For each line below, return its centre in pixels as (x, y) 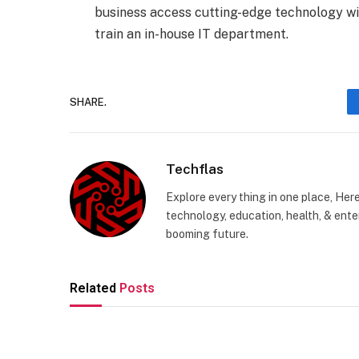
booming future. (207, 234)
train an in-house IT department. (191, 34)
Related (95, 288)
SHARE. (88, 102)
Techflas (195, 169)
